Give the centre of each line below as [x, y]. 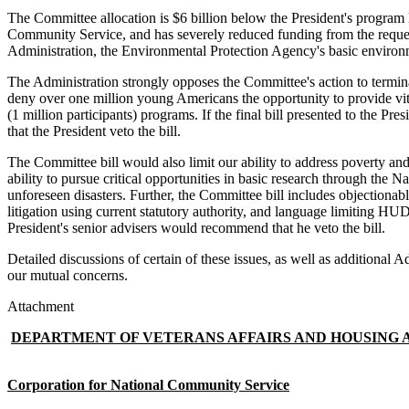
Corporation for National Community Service [148, 385]
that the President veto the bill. [94, 131]
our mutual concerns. [68, 276]
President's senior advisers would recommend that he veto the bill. [196, 228]
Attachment [41, 307]
